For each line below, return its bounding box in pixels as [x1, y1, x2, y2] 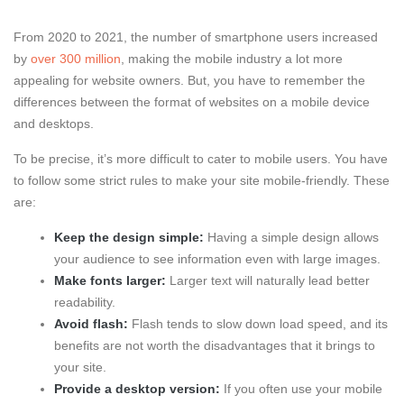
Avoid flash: [54, 317, 132, 332]
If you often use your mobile [224, 381, 382, 397]
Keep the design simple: [54, 230, 207, 245]
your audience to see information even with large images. [54, 252, 384, 267]
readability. [54, 295, 119, 310]
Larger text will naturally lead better [170, 273, 370, 289]
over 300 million [31, 51, 121, 67]
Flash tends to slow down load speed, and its [132, 317, 388, 332]
